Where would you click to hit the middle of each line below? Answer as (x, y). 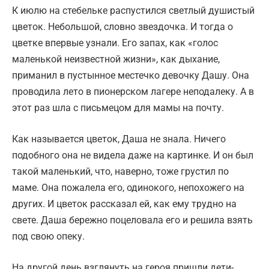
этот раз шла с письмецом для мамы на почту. (118, 108)
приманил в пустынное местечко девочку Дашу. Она (131, 76)
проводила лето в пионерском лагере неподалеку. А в (133, 92)
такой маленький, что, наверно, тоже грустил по (120, 172)
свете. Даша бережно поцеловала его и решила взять (132, 220)
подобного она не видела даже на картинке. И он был (133, 156)
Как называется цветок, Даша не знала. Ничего (119, 139)
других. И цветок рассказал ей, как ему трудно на (124, 204)
